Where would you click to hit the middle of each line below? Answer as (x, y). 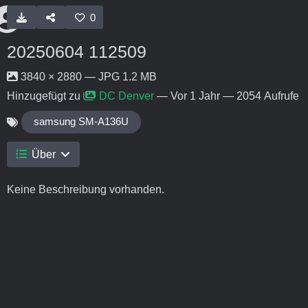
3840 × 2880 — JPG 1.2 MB (87, 77)
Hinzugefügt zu (45, 96)
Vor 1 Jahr (195, 96)
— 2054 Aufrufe (260, 96)
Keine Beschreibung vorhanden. (86, 190)
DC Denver (126, 96)
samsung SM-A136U (81, 122)
